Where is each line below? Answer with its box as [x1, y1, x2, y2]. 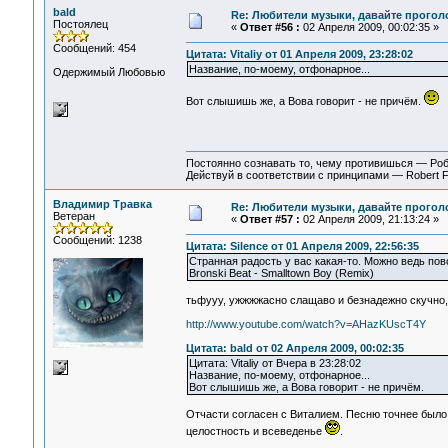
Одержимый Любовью [52, 66, 165, 78]
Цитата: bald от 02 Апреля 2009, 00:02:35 [185, 342, 404, 355]
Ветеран [52, 210, 95, 222]
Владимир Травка [52, 198, 152, 210]
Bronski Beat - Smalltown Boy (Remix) [188, 267, 374, 280]
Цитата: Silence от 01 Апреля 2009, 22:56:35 [185, 240, 419, 253]
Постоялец [52, 18, 108, 30]
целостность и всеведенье [185, 425, 325, 438]
